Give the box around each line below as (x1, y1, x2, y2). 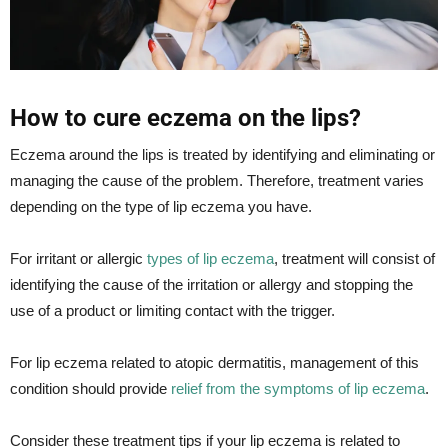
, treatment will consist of (274, 249, 435, 267)
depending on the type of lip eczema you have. (10, 197, 312, 215)
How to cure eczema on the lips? (10, 103, 361, 132)
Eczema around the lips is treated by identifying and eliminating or (10, 145, 435, 163)
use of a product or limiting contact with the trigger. (10, 301, 335, 319)
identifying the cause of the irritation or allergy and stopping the (10, 275, 413, 293)
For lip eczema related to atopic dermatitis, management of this (10, 353, 419, 371)
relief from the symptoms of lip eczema (171, 379, 425, 397)
